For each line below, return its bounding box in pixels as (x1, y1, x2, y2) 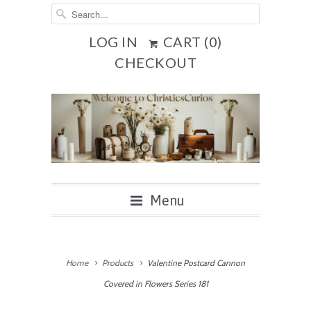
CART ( (160, 33, 209, 50)
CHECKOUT (115, 54, 196, 71)
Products (102, 258, 133, 268)
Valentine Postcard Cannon (145, 258, 246, 268)
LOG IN (89, 33, 138, 50)
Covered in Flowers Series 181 (103, 278, 208, 289)
